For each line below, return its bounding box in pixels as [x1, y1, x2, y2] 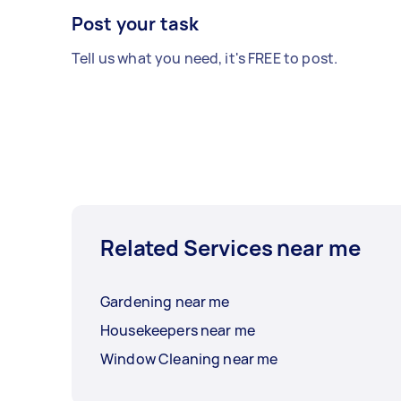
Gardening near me [100, 292, 230, 312]
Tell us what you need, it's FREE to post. [72, 48, 338, 69]
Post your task [72, 12, 200, 37]
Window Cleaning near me [100, 349, 278, 370]
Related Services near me [100, 233, 361, 263]
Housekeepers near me [100, 320, 255, 341]
